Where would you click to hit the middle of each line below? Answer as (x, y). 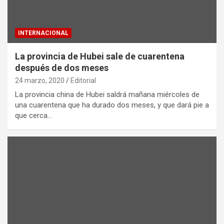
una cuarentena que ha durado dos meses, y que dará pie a (112, 105)
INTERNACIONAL (43, 33)
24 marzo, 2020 (40, 80)
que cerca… (33, 115)
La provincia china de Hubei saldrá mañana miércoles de (107, 94)
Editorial (83, 80)
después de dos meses (62, 67)
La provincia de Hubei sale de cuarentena (100, 56)
